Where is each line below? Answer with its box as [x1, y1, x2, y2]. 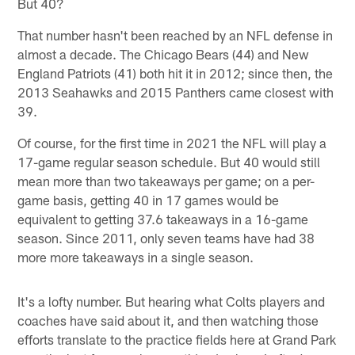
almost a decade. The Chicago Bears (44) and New [17, 46, 310, 63]
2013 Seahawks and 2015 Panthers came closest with [17, 84, 334, 101]
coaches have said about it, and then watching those [17, 312, 319, 329]
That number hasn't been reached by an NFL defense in [17, 27, 334, 44]
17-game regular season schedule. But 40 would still [17, 154, 321, 170]
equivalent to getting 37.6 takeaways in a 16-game [17, 211, 309, 227]
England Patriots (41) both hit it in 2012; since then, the [17, 65, 334, 82]
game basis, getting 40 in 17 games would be [17, 192, 280, 208]
